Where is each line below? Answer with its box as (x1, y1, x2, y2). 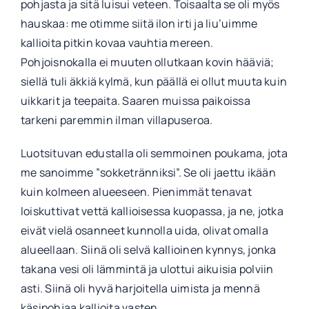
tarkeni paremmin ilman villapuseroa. (20, 112, 213, 128)
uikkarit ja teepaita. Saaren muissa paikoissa (20, 92, 250, 108)
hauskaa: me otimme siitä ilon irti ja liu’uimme (20, 15, 258, 31)
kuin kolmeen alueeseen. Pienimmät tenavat (20, 183, 252, 199)
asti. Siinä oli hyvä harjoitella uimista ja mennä (20, 280, 260, 296)
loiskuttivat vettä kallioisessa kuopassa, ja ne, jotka (20, 203, 283, 219)
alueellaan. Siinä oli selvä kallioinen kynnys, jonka (20, 241, 277, 257)
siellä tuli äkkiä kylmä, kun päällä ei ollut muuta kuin (20, 73, 288, 89)
